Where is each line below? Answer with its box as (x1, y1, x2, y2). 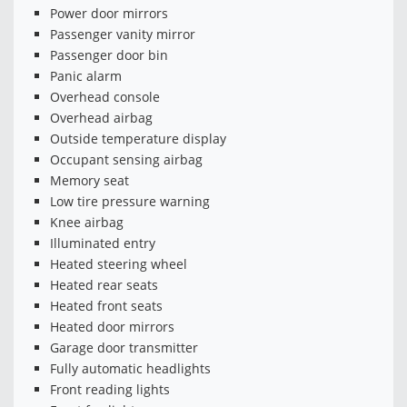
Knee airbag (50, 213, 124, 232)
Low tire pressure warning (50, 193, 210, 211)
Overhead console (50, 88, 160, 106)
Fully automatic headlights (50, 360, 211, 378)
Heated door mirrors (50, 318, 174, 336)
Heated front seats (50, 297, 163, 315)
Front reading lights (50, 381, 170, 399)
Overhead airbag (50, 109, 153, 127)
